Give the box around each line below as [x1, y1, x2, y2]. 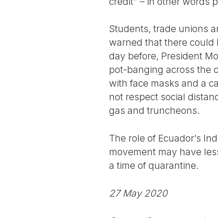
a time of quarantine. [109, 160, 199, 172]
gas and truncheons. [109, 105, 200, 117]
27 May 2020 [109, 187, 167, 199]
